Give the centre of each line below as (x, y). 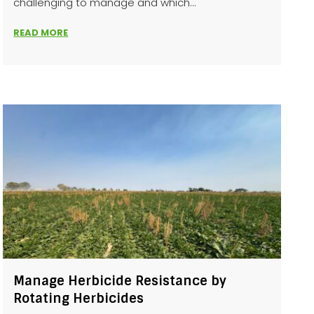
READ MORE (41, 33)
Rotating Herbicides (79, 299)
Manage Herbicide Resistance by (120, 281)
